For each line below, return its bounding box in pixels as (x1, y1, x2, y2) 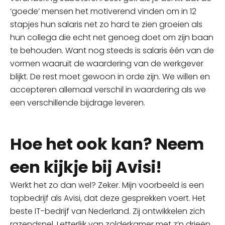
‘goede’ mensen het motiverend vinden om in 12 (10, 5, 196, 17)
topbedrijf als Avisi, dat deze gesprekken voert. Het (10, 192, 205, 204)
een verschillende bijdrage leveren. (10, 96, 145, 108)
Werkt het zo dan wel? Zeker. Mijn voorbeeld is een (10, 179, 204, 191)
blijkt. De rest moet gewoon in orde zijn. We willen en (10, 70, 210, 82)
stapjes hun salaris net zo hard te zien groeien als (10, 18, 202, 30)
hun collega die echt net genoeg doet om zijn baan (10, 31, 213, 43)
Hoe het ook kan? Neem (10, 132, 204, 155)
